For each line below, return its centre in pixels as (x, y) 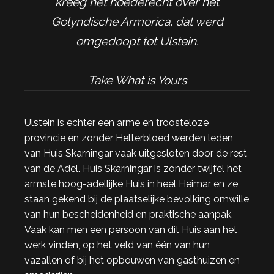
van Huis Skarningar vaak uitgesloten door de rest (136, 153)
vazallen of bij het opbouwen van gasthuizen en (132, 260)
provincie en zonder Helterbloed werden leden (129, 138)
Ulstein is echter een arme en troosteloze (117, 123)
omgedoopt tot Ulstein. (137, 41)
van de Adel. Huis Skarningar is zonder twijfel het (133, 168)
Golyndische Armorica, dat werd (137, 21)
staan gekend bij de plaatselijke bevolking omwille (137, 199)
